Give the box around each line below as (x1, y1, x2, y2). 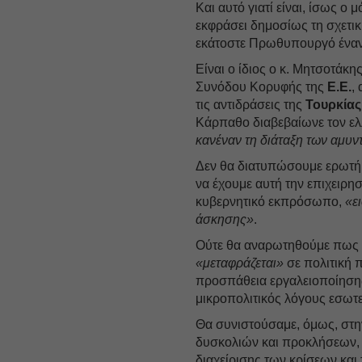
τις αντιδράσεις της (196, 97, 306, 112)
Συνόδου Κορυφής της (196, 79, 328, 94)
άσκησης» (196, 212, 255, 226)
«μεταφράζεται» (196, 255, 284, 270)
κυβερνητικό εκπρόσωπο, (196, 194, 346, 208)
